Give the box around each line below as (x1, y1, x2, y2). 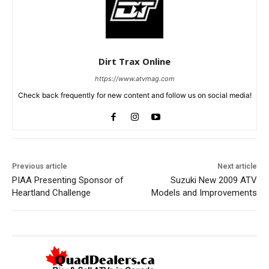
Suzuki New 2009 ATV (170, 175, 257, 186)
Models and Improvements (151, 187, 257, 199)
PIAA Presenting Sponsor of (12, 175, 124, 186)
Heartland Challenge (12, 187, 91, 199)
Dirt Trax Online (98, 55, 171, 68)
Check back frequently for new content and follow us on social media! (17, 91, 252, 100)
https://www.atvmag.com (94, 74, 175, 83)
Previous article (12, 162, 67, 171)
